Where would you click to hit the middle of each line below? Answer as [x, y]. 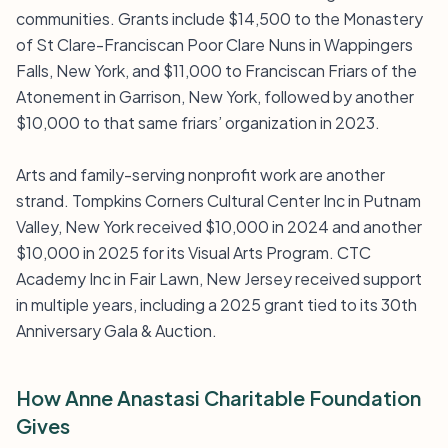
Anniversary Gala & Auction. [116, 330]
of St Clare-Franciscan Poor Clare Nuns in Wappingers [214, 44]
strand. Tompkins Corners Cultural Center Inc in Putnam [218, 200]
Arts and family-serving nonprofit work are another [200, 174]
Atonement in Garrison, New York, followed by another [215, 96]
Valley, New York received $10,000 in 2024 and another [219, 226]
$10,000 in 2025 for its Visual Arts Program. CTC [193, 252]
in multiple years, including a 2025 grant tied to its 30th [216, 304]
